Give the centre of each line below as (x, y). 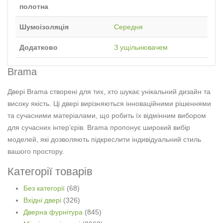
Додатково (39, 48)
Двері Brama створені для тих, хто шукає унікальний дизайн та (109, 92)
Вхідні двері (42, 200)
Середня (128, 27)
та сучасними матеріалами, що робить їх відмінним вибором (107, 116)
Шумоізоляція (44, 27)
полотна (34, 7)
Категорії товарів (50, 172)
